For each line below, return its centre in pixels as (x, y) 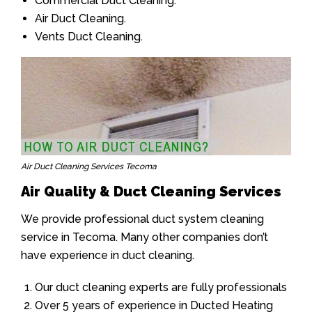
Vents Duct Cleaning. (89, 37)
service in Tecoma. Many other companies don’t (145, 237)
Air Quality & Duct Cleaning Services (151, 191)
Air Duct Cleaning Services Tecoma (89, 166)
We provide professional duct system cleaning (142, 219)
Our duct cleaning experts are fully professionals (161, 287)
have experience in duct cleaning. (108, 255)
